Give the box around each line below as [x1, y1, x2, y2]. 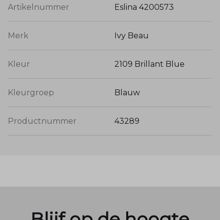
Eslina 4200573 [114, 2, 174, 12]
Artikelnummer [8, 2, 69, 12]
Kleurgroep [8, 88, 54, 98]
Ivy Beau [114, 31, 149, 41]
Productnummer [8, 116, 77, 126]
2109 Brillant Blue [114, 59, 185, 69]
